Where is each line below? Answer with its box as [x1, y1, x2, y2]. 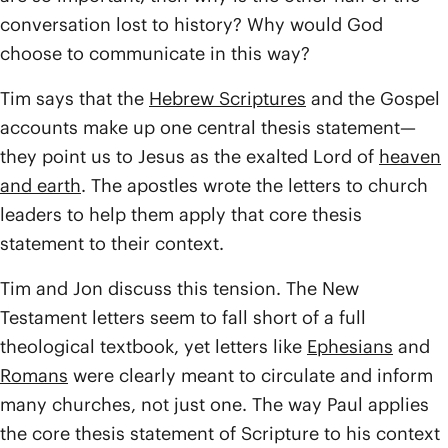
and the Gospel [306, 87, 440, 110]
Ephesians [307, 335, 393, 358]
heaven [379, 145, 441, 168]
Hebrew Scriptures [149, 87, 306, 110]
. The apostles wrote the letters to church [81, 174, 428, 197]
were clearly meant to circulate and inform [68, 364, 433, 387]
